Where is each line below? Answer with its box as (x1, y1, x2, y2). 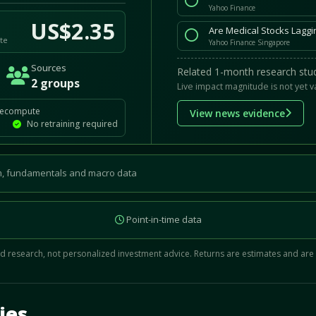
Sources (30, 61, 66, 74)
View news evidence (190, 106, 286, 120)
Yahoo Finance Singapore (209, 37, 291, 47)
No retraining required (25, 117, 119, 130)
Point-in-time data (123, 213, 202, 226)
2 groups (30, 75, 80, 91)
